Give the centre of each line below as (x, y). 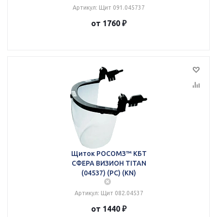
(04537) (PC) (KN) (109, 173)
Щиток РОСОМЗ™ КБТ (109, 154)
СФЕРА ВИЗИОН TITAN (109, 163)
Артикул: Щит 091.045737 (109, 8)
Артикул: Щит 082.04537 (109, 193)
